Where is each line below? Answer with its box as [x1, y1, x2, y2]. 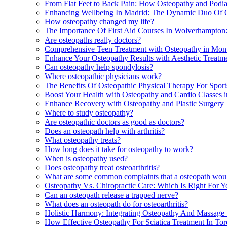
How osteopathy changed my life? [45, 17, 154, 26]
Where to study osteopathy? [45, 108, 133, 117]
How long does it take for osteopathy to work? [45, 144, 193, 154]
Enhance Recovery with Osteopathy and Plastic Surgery [45, 99, 224, 108]
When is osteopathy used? [45, 154, 128, 163]
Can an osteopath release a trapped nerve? [45, 190, 178, 199]
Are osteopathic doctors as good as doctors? [45, 117, 184, 126]
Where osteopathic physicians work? [45, 71, 162, 81]
